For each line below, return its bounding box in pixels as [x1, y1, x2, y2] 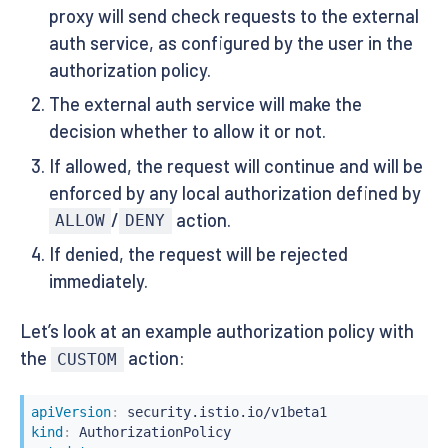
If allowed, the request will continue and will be [48, 154, 423, 177]
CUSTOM [57, 349, 118, 369]
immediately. [48, 269, 148, 292]
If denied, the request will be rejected [48, 242, 348, 265]
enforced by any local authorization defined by [48, 181, 421, 204]
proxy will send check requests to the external [48, 4, 419, 27]
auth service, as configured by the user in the [48, 31, 413, 54]
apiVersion [30, 403, 111, 420]
